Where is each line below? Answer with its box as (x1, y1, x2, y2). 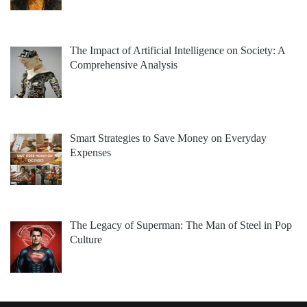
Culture (70, 234, 102, 246)
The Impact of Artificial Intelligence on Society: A (70, 44, 285, 56)
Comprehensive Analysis (70, 58, 177, 71)
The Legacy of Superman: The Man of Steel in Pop (70, 219, 292, 232)
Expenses (70, 146, 111, 158)
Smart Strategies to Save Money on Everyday (70, 132, 267, 144)
